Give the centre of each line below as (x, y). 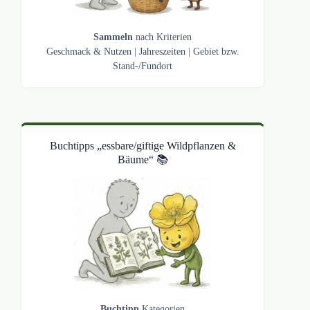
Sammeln (115, 37)
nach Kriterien (164, 37)
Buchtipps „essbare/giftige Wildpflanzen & (143, 146)
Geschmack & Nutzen (89, 52)
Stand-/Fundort (143, 66)
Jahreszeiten (162, 52)
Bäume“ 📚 (143, 160)
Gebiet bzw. (216, 52)
